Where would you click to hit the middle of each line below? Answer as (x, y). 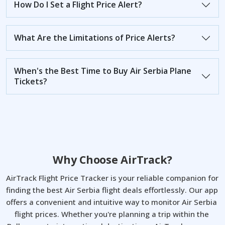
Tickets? (31, 82)
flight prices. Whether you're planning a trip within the (111, 214)
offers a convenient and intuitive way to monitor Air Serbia (111, 202)
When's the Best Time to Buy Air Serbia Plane (103, 71)
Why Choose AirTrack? (113, 160)
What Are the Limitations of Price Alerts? (95, 38)
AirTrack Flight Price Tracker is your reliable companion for (112, 178)
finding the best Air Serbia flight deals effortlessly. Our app (112, 190)
